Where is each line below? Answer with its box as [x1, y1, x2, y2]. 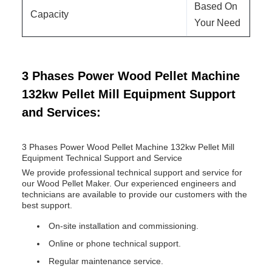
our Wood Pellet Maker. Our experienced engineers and [22, 178, 236, 188]
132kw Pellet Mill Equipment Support [22, 87, 236, 101]
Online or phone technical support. [49, 239, 181, 248]
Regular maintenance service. [49, 256, 163, 266]
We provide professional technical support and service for [22, 168, 242, 177]
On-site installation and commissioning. [49, 221, 199, 231]
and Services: [22, 106, 101, 119]
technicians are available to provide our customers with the [22, 189, 247, 199]
